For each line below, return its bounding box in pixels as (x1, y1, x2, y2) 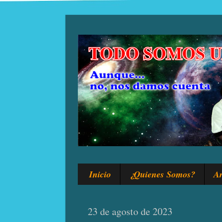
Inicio (89, 168, 111, 180)
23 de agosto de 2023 (88, 205, 172, 219)
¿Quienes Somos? (129, 168, 195, 180)
